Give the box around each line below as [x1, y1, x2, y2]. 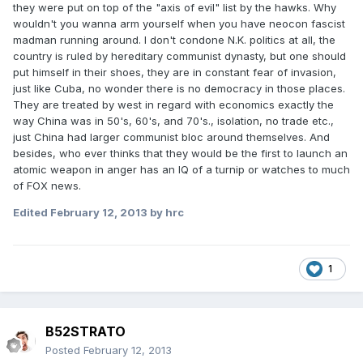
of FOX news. [13, 179, 81, 193]
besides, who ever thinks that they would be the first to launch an [13, 147, 348, 160]
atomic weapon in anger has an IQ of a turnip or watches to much [13, 163, 350, 177]
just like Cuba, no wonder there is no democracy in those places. [13, 82, 345, 96]
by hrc [147, 206, 184, 220]
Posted [45, 344, 83, 357]
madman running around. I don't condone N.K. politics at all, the [13, 33, 335, 47]
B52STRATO [45, 323, 126, 340]
